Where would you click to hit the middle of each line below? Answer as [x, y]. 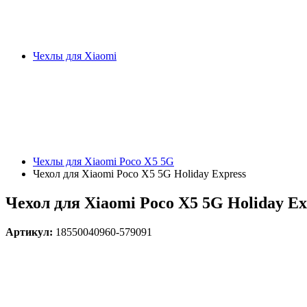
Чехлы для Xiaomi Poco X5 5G [103, 161]
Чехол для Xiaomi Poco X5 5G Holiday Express [139, 174]
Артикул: [30, 232]
